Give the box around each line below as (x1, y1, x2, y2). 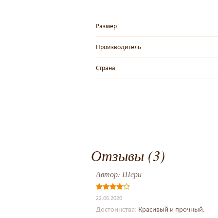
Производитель (96, 42, 141, 51)
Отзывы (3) (91, 145, 165, 165)
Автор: (96, 169, 122, 179)
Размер (96, 21, 117, 30)
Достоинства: (96, 204, 138, 214)
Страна (96, 63, 115, 72)
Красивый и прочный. (138, 204, 205, 214)
